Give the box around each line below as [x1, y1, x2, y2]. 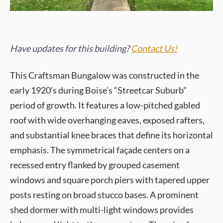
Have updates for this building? [10, 43, 131, 54]
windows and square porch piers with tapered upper [10, 174, 210, 185]
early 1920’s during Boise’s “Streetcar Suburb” [10, 85, 187, 96]
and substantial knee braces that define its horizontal [10, 129, 213, 140]
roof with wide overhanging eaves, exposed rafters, [10, 114, 205, 125]
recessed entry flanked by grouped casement [10, 159, 180, 170]
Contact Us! [131, 43, 177, 54]
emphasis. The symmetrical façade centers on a [10, 144, 190, 155]
